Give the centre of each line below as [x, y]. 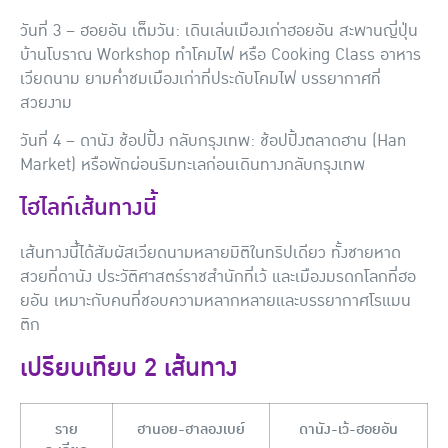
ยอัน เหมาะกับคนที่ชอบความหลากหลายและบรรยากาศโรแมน [215, 300]
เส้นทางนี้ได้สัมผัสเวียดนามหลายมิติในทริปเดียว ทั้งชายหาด [210, 252]
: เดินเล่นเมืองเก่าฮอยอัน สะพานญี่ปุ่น [296, 30]
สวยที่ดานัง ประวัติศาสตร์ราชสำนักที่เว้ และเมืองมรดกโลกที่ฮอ [218, 276]
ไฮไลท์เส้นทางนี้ [88, 207]
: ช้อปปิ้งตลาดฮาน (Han [328, 141]
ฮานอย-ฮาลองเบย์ [191, 429]
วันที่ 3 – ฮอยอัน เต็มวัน [97, 30]
